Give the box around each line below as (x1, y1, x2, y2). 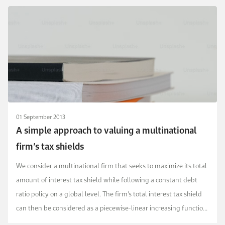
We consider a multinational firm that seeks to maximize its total (16, 159, 207, 172)
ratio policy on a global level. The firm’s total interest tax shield (16, 187, 202, 200)
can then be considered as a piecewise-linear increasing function (16, 201, 207, 214)
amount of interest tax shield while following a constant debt (16, 173, 197, 186)
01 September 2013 (16, 111, 65, 122)
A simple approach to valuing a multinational (16, 122, 196, 139)
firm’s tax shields (16, 138, 84, 155)
